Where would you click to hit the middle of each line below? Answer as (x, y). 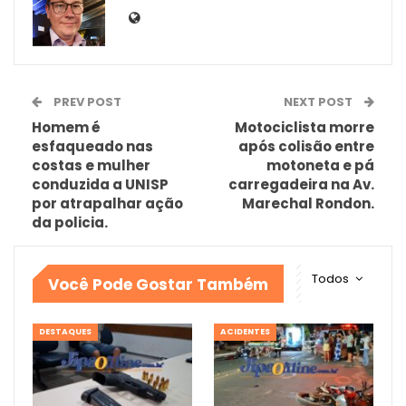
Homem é (66, 127)
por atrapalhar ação (107, 203)
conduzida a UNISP (100, 184)
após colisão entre (306, 146)
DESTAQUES (65, 331)
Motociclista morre (304, 127)
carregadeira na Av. (301, 184)
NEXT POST (319, 101)
